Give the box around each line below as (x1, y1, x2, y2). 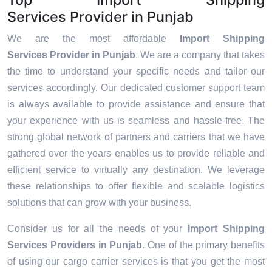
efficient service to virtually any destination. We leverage (7, 165, 265, 175)
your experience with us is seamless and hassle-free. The (7, 115, 265, 126)
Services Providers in (7, 240, 107, 251)
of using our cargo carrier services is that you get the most (7, 256, 265, 267)
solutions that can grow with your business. (7, 197, 191, 208)
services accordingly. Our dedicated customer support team (7, 83, 265, 93)
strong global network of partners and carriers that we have (7, 132, 265, 143)
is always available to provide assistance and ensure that (7, 99, 265, 110)
